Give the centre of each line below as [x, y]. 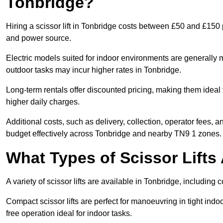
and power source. [39, 38]
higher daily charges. [43, 102]
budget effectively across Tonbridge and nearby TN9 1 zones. [114, 134]
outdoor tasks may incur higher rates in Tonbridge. [94, 70]
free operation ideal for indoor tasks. [69, 214]
